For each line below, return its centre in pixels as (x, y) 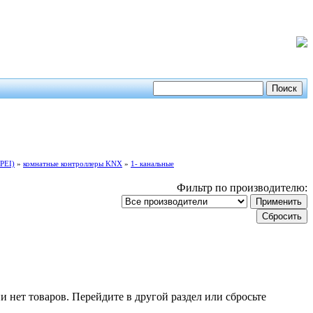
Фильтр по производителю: (242, 188)
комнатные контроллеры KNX (73, 163)
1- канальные (152, 163)
